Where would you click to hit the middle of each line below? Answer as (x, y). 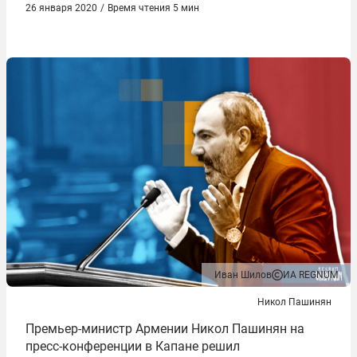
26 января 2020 (61, 8)
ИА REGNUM (310, 275)
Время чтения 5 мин (153, 8)
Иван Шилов (243, 275)
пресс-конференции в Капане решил (133, 347)
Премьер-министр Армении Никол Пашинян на (165, 329)
